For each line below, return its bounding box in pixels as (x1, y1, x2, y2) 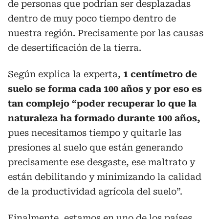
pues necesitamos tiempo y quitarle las (8, 127, 181, 138)
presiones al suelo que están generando (8, 142, 183, 153)
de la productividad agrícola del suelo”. (8, 186, 182, 197)
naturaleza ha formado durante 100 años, (8, 112, 200, 123)
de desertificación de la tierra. (8, 42, 141, 53)
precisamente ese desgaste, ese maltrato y (8, 156, 195, 167)
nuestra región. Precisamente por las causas (8, 27, 203, 38)
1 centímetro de (123, 68, 197, 79)
